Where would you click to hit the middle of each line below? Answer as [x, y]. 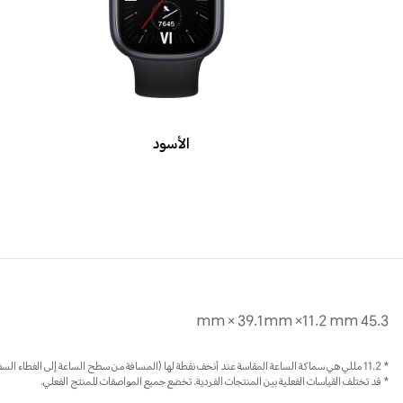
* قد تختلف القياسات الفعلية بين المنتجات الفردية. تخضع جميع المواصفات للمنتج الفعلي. [215, 383]
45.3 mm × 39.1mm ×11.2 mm [375, 323]
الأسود [171, 146]
